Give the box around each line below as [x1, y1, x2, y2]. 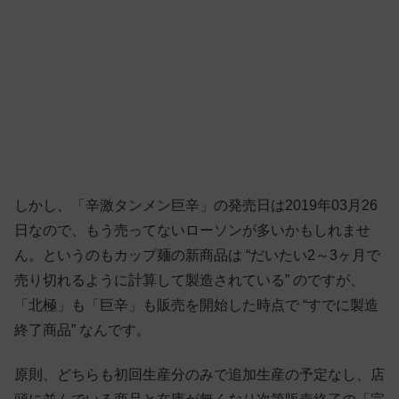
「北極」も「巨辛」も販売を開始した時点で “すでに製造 [14, 297, 379, 313]
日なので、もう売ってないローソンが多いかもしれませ [14, 222, 370, 238]
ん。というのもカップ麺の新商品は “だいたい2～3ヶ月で [14, 247, 380, 263]
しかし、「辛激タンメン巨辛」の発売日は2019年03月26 [14, 197, 378, 213]
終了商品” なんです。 [14, 322, 151, 338]
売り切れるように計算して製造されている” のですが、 [14, 272, 364, 288]
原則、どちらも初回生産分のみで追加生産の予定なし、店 [14, 367, 385, 383]
